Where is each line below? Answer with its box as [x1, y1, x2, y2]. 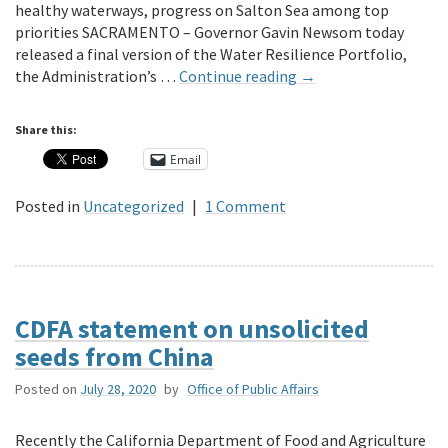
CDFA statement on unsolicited [15, 312, 369, 346]
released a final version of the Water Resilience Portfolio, [15, 44, 407, 65]
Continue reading [179, 66, 300, 87]
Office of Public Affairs [187, 380, 319, 399]
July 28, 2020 [80, 380, 156, 399]
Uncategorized [83, 196, 184, 217]
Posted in [15, 196, 80, 217]
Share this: [15, 122, 77, 138]
